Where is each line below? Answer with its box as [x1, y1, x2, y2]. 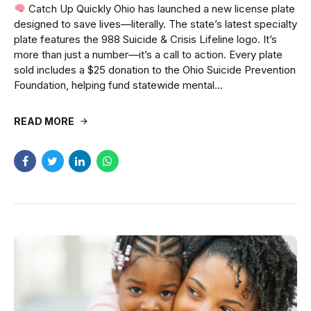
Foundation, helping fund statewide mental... [14, 78, 223, 92]
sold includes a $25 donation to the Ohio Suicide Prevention [14, 62, 296, 76]
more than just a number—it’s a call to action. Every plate [14, 47, 283, 61]
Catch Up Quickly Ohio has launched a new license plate [26, 1, 296, 15]
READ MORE [14, 115, 74, 127]
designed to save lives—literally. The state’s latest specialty [14, 17, 297, 31]
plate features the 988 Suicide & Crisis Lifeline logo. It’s [14, 32, 277, 46]
